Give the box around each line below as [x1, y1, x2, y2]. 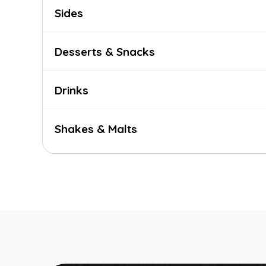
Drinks [55, 83, 88, 97]
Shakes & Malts [55, 122, 137, 136]
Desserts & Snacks [55, 45, 155, 59]
